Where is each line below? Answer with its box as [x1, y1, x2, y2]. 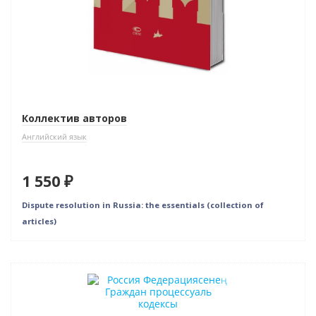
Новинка [22, 267, 63, 281]
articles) [22, 216, 56, 227]
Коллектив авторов [22, 111, 127, 126]
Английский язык [22, 131, 87, 142]
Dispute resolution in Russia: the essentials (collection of [22, 200, 264, 211]
